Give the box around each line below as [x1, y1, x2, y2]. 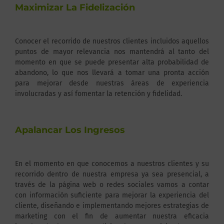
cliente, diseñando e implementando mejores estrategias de [15, 201, 209, 210]
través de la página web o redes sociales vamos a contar [15, 180, 209, 189]
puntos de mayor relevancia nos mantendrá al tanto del [15, 47, 209, 56]
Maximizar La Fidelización [15, 1, 135, 13]
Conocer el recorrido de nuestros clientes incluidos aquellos [15, 36, 209, 45]
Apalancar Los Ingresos [15, 124, 125, 136]
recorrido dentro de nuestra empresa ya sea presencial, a [15, 170, 209, 179]
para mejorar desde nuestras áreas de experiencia [15, 78, 209, 87]
